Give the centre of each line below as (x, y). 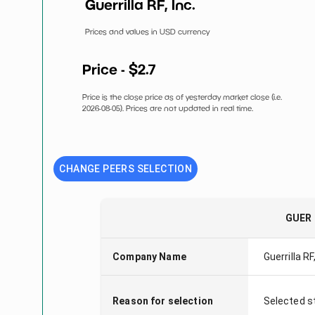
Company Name (149, 257)
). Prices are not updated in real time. (187, 108)
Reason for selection (163, 301)
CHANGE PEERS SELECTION (126, 169)
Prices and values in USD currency (148, 32)
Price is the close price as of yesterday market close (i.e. (182, 96)
